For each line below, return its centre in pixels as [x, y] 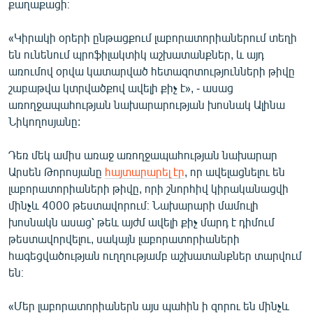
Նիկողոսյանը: [44, 121]
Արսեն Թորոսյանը [57, 171]
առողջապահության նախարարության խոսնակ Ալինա [147, 104]
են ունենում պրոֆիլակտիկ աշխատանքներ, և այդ [136, 54]
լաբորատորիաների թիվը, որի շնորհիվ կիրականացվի [148, 188]
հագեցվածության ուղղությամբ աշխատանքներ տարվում [155, 255]
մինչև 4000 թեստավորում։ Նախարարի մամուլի [133, 205]
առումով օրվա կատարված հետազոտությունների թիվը [152, 71]
